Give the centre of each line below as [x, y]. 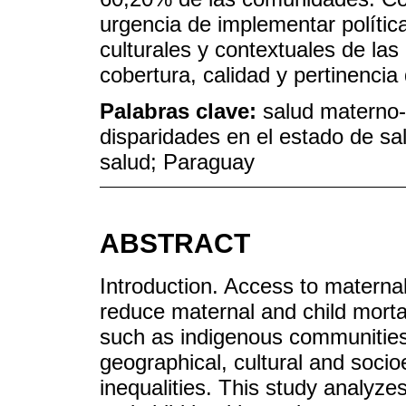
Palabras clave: [181, 111]
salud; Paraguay [177, 162]
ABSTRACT [175, 244]
